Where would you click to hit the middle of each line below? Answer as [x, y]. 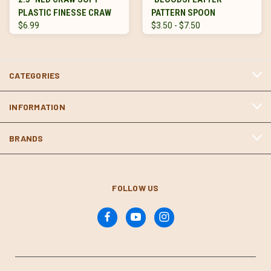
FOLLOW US [135, 188]
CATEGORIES [35, 75]
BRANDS [26, 138]
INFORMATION [37, 106]
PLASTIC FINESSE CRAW [65, 12]
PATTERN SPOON [183, 12]
